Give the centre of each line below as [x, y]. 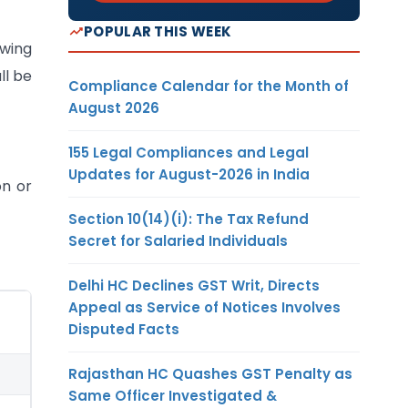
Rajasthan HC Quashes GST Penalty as [210, 373]
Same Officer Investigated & [173, 395]
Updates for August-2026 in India [189, 174]
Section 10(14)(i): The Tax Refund [189, 219]
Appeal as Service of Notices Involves [204, 307]
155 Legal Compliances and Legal [189, 152]
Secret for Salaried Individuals [178, 240]
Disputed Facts [124, 329]
